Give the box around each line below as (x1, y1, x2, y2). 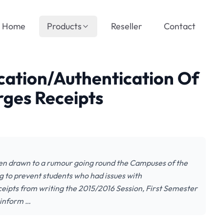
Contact (164, 21, 196, 32)
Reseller (111, 21, 142, 32)
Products (47, 21, 82, 32)
